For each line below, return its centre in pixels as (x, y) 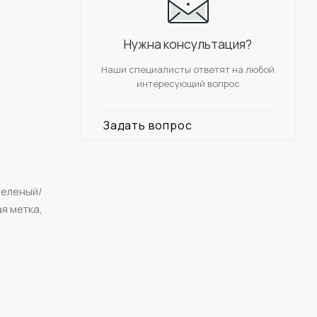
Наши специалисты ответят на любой (188, 69)
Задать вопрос (148, 125)
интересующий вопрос (188, 83)
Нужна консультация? (188, 44)
